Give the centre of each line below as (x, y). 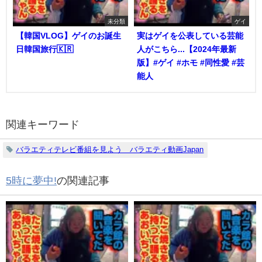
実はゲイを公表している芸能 (190, 35)
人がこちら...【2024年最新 (187, 49)
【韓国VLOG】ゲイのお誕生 (68, 35)
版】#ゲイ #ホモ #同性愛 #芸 (191, 62)
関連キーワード (43, 124)
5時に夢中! (31, 181)
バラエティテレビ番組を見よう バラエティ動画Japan (110, 150)
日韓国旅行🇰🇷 (44, 49)
